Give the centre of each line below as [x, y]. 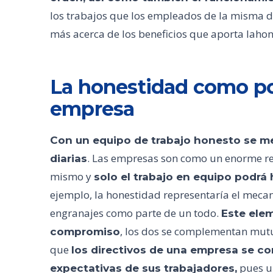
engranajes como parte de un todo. [136, 213]
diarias [69, 158]
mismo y [72, 176]
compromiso [85, 232]
